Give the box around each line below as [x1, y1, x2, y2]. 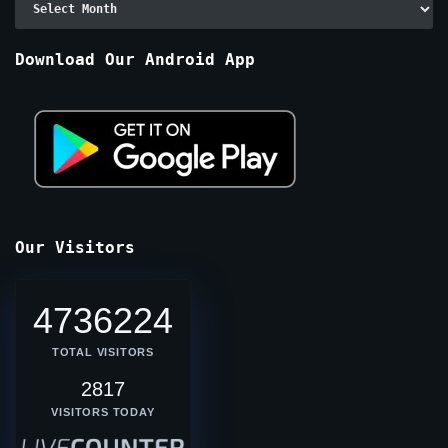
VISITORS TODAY [51, 405, 155, 418]
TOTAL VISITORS [51, 345, 155, 358]
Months [14, 34, 62, 51]
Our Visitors [15, 237, 135, 257]
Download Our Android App [15, 49, 255, 69]
